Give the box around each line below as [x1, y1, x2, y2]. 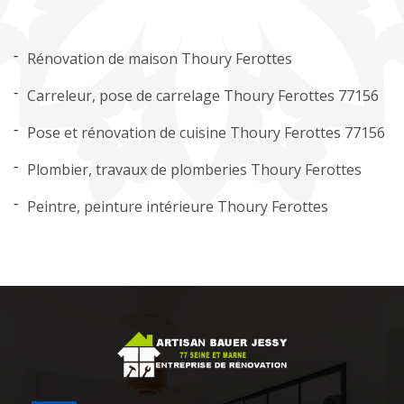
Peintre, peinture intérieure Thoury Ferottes [27, 197, 328, 216]
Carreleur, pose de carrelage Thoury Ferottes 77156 [27, 86, 379, 106]
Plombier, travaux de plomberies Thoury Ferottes [27, 160, 362, 179]
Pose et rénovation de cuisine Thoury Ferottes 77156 [27, 123, 385, 142]
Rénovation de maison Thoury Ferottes [27, 49, 292, 69]
